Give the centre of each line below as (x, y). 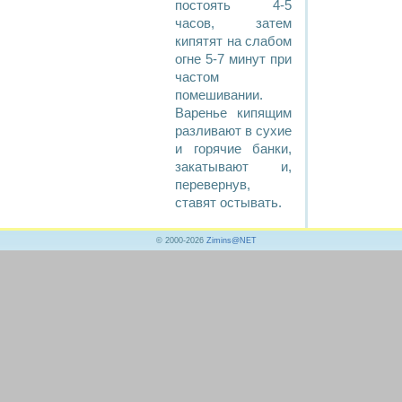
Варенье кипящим (233, 113)
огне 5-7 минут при (233, 59)
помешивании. (219, 95)
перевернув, (213, 185)
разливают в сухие (233, 131)
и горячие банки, (233, 149)
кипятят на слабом (233, 41)
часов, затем (233, 23)
